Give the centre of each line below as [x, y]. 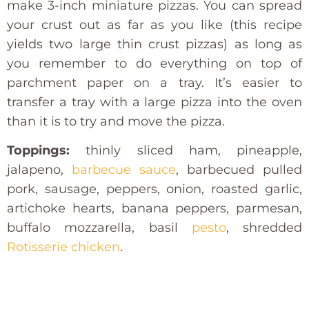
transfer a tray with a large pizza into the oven [154, 102]
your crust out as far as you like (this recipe [154, 24]
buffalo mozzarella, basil [99, 227]
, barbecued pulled [239, 169]
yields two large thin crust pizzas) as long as [154, 44]
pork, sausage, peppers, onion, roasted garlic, [154, 189]
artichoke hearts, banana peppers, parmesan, [154, 208]
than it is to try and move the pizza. [116, 121]
